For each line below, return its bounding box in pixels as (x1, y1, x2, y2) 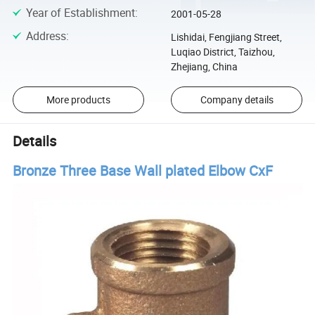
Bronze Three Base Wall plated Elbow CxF (13, 160, 274, 180)
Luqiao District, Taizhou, (170, 44, 275, 58)
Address (25, 27, 66, 44)
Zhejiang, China (170, 59, 238, 73)
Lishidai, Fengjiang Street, (170, 30, 282, 44)
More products (46, 93, 110, 107)
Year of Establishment (25, 5, 135, 21)
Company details (200, 93, 274, 107)
